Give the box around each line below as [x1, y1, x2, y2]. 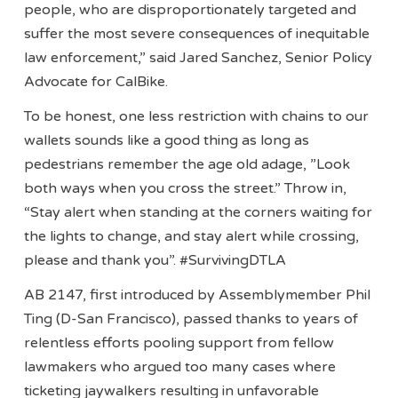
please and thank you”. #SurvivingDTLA [24, 251, 287, 270]
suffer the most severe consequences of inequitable [24, 25, 370, 44]
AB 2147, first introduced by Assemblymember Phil [24, 286, 371, 305]
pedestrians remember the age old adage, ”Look [24, 155, 351, 174]
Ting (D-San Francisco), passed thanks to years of [24, 310, 359, 329]
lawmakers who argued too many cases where [24, 358, 337, 377]
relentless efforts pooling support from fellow [24, 334, 335, 353]
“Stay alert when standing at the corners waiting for [24, 203, 373, 222]
